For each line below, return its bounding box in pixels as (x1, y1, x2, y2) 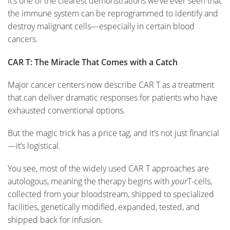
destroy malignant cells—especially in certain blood (8, 21, 195, 32)
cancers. (8, 33, 40, 45)
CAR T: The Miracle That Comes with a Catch (8, 56, 178, 68)
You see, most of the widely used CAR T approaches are (8, 163, 209, 175)
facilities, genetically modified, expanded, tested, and (8, 201, 200, 213)
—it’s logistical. (8, 140, 61, 151)
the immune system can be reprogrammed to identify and (8, 8, 218, 20)
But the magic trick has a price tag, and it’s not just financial (8, 127, 219, 139)
